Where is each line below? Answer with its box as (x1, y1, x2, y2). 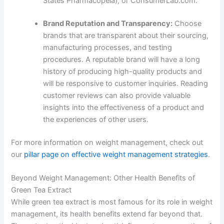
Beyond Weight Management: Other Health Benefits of (11, 173, 195, 183)
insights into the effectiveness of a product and (43, 103, 204, 112)
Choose (172, 19, 202, 28)
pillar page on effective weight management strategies (24, 149, 208, 159)
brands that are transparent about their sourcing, (43, 31, 209, 40)
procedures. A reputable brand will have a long (43, 55, 200, 64)
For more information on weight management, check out (11, 137, 203, 147)
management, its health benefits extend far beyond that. (11, 209, 203, 219)
